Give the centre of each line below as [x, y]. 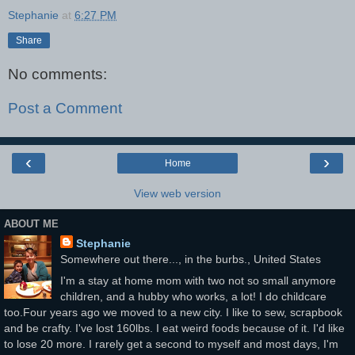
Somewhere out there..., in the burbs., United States [190, 259]
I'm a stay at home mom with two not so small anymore [198, 280]
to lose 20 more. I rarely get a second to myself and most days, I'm [171, 344]
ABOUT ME [31, 224]
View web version [177, 193]
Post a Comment [65, 109]
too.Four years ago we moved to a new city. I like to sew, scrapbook [173, 312]
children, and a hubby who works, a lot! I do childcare [193, 296]
